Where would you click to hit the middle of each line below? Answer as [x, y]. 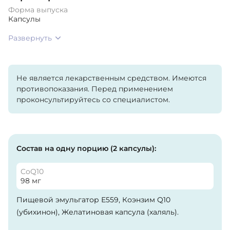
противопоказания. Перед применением [95, 89]
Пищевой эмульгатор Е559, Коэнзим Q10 [93, 199]
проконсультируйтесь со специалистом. [93, 99]
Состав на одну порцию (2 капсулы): [86, 148]
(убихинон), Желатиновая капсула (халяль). [98, 212]
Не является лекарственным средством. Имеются [111, 78]
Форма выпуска [38, 9]
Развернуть [30, 38]
